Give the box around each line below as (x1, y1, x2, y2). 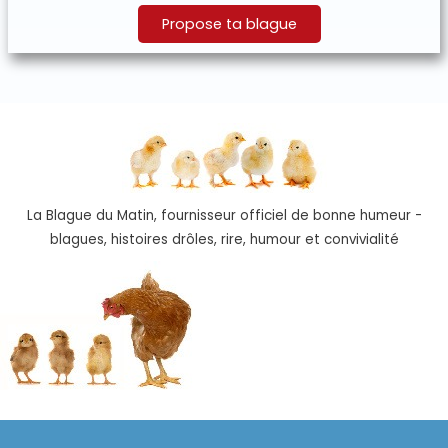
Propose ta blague (161, 13, 297, 34)
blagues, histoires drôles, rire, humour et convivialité (49, 229, 399, 249)
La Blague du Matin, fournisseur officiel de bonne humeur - (26, 205, 422, 225)
